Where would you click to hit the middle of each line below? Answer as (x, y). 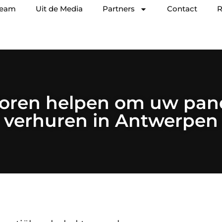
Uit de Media (59, 9)
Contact (182, 9)
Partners (119, 9)
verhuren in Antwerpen (111, 120)
